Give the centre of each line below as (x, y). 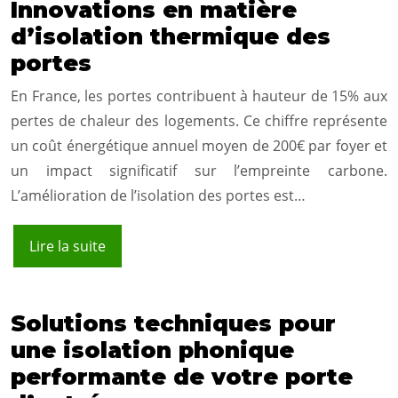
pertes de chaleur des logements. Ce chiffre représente (199, 121)
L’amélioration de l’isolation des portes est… (158, 196)
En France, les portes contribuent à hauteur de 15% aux (199, 96)
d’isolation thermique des (171, 37)
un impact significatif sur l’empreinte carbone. (199, 171)
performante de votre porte (182, 377)
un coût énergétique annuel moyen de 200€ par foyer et (199, 146)
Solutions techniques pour (173, 324)
